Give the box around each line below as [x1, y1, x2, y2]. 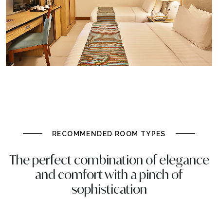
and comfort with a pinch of [35, 166, 183, 182]
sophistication [71, 181, 147, 197]
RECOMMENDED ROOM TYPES [52, 129, 166, 138]
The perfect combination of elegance [9, 152, 209, 167]
